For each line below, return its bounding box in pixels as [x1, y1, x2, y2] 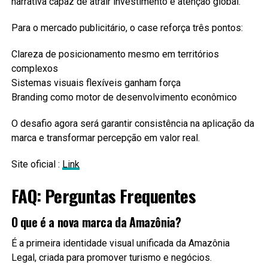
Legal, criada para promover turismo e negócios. [11, 251, 212, 263]
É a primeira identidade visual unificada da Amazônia [11, 237, 230, 249]
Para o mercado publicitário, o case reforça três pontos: [11, 22, 243, 33]
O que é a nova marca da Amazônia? [11, 212, 181, 231]
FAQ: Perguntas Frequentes [11, 182, 196, 208]
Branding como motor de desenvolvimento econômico [11, 91, 237, 103]
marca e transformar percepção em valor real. [11, 132, 200, 144]
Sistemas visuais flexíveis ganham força [11, 77, 181, 89]
